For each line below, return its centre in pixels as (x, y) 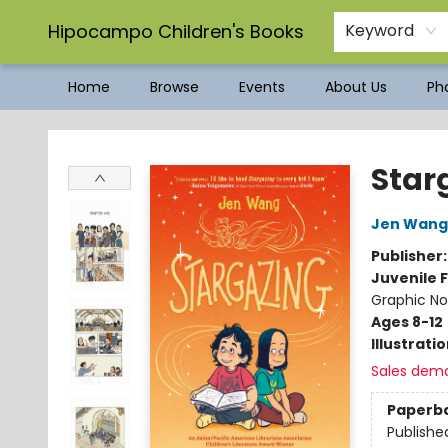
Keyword (379, 30)
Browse (174, 87)
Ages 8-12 (406, 322)
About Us (356, 87)
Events (262, 87)
